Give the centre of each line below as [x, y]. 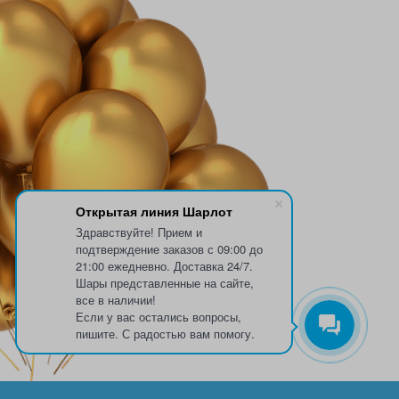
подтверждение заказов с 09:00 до [169, 249]
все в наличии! [116, 300]
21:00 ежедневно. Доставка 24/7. [164, 266]
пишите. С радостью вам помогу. [165, 334]
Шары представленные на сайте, [165, 283]
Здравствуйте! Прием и [139, 232]
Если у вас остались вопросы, [159, 317]
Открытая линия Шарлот [154, 211]
